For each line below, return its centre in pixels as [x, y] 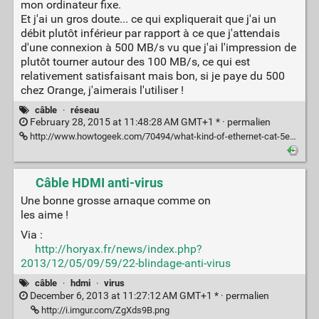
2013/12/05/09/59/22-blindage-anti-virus [125, 263]
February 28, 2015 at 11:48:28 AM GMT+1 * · [127, 122]
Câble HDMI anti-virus [99, 183]
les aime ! [44, 215]
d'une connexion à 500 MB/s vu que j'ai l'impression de [158, 48]
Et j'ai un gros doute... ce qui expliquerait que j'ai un [148, 19]
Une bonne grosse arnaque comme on [115, 201]
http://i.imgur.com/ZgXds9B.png [104, 310]
